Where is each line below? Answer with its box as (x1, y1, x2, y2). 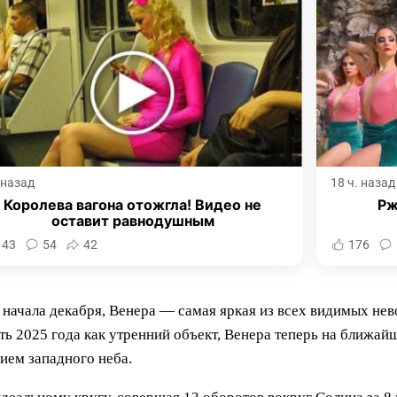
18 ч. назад (330, 175, 395, 191)
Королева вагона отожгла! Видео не (4, 196, 262, 214)
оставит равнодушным (51, 212, 214, 230)
